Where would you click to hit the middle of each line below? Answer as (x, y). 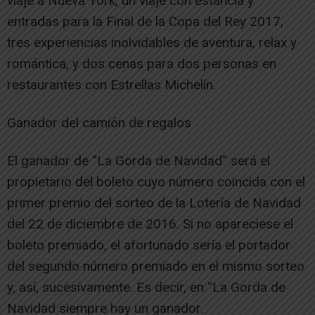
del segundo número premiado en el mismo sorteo (156, 266)
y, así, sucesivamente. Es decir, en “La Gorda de (146, 287)
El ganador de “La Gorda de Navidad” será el (139, 161)
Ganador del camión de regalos (99, 123)
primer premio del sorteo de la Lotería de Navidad (154, 203)
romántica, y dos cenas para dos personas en (142, 64)
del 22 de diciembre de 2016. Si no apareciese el (150, 224)
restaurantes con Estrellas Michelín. (111, 85)
